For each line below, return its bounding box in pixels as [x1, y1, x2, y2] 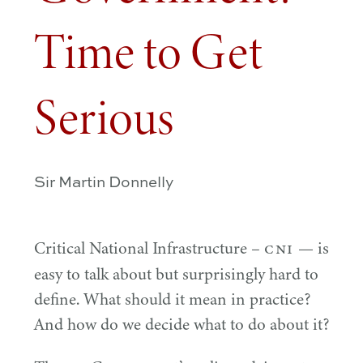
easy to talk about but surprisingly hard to [34, 263, 318, 287]
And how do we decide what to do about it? [34, 313, 329, 337]
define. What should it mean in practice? [34, 288, 310, 312]
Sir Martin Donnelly [34, 170, 174, 192]
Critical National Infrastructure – [34, 237, 264, 261]
